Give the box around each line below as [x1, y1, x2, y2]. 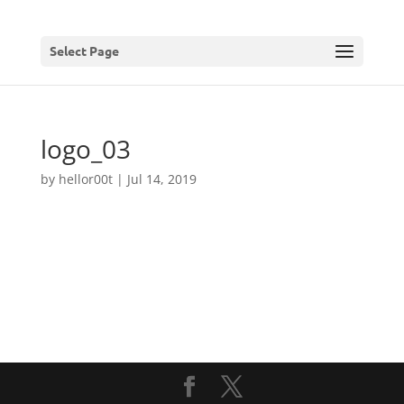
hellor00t [58, 170, 113, 188]
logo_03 [40, 132, 131, 166]
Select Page [49, 42, 119, 59]
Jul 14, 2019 [126, 170, 197, 188]
